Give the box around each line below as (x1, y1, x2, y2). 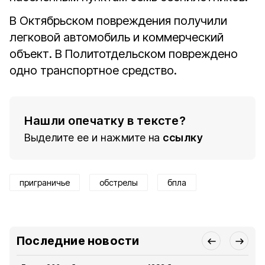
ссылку (163, 131, 203, 144)
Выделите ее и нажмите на (24, 131, 160, 144)
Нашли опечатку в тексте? (24, 114, 186, 128)
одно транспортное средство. (9, 63, 177, 77)
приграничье (20, 177, 70, 188)
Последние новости (17, 234, 140, 248)
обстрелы (99, 177, 138, 188)
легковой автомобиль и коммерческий (9, 30, 224, 44)
